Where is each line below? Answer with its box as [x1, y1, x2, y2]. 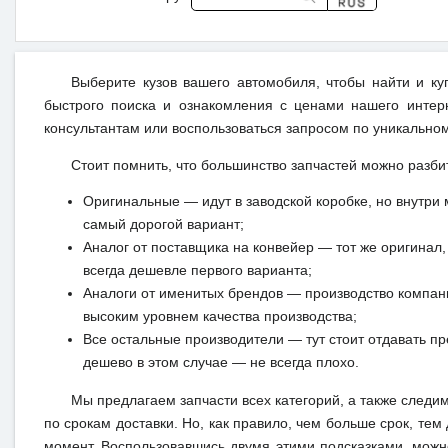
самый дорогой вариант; [82, 217, 244, 233]
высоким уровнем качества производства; [82, 309, 357, 325]
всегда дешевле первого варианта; [82, 263, 312, 279]
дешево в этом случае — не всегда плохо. [82, 355, 359, 371]
